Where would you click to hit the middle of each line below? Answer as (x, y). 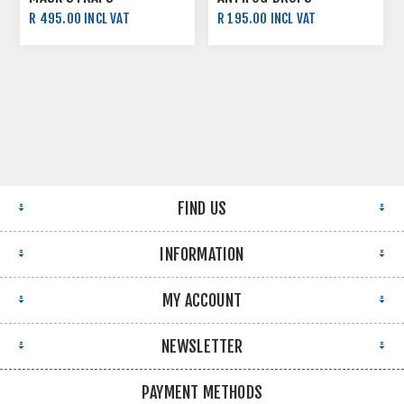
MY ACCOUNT (202, 300)
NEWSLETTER (202, 346)
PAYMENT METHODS (202, 392)
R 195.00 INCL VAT (267, 19)
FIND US (202, 208)
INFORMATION (202, 254)
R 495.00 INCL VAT (79, 19)
